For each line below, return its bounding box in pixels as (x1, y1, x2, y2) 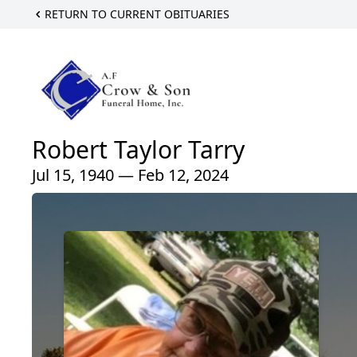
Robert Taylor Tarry (32, 132, 245, 166)
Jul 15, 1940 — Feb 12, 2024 (32, 163, 229, 186)
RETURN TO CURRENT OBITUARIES (45, 6, 229, 22)
